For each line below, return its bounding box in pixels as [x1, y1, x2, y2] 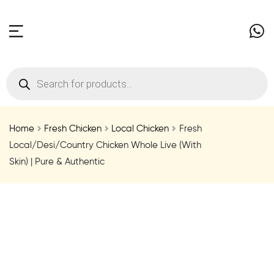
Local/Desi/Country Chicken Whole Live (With [9, 140, 201, 150]
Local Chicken [111, 124, 169, 133]
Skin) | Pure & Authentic [9, 157, 105, 166]
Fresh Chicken [44, 124, 102, 133]
